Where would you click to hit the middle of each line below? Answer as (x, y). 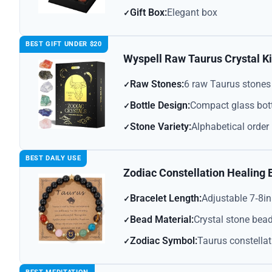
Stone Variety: (161, 127)
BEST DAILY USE (53, 158)
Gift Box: (148, 13)
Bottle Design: (160, 106)
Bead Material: (162, 220)
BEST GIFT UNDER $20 (64, 44)
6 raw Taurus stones (227, 84)
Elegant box (192, 13)
